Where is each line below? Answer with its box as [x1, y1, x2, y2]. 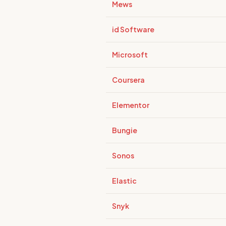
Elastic [112, 176, 137, 185]
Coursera [112, 75, 145, 84]
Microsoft [112, 50, 148, 59]
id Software [112, 25, 154, 34]
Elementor [112, 100, 149, 109]
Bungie [112, 126, 137, 135]
